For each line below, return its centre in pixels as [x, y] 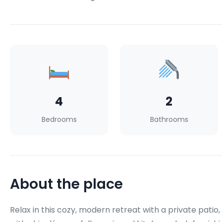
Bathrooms [169, 120]
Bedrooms [59, 120]
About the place [66, 184]
